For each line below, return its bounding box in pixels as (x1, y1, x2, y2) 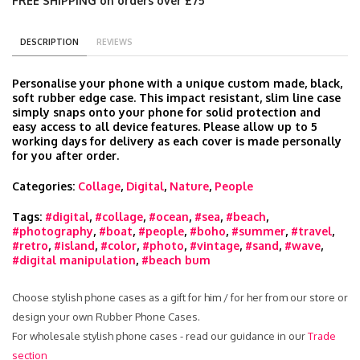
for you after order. (12, 149, 119, 162)
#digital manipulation (12, 253, 136, 267)
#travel (291, 224, 332, 238)
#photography (12, 224, 93, 238)
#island (54, 239, 95, 252)
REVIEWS (96, 37, 133, 47)
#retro (12, 239, 48, 252)
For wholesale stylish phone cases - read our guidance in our (12, 329, 308, 342)
